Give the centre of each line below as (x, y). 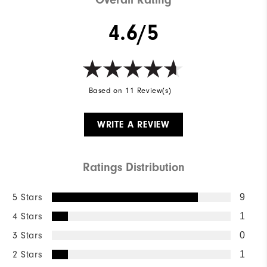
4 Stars (28, 217)
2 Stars (28, 255)
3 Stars (28, 236)
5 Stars (28, 198)
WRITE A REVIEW (133, 125)
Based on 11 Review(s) (130, 91)
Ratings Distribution (133, 167)
